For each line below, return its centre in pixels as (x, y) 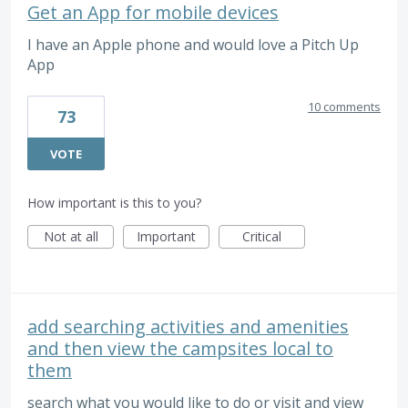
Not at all (71, 236)
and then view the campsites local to (180, 348)
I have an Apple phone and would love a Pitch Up (193, 45)
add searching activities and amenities (188, 326)
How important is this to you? (114, 202)
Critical (262, 236)
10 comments (344, 106)
